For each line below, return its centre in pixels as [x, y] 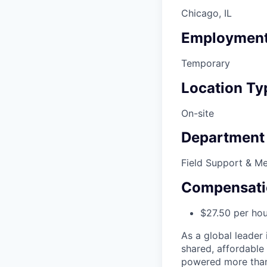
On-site [198, 113]
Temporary [206, 63]
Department [223, 138]
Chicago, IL [207, 13]
